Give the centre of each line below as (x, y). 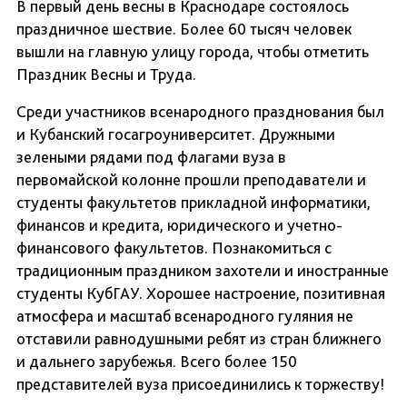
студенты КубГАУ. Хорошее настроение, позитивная (201, 293)
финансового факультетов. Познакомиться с (174, 248)
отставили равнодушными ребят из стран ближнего (199, 339)
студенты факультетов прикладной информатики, (194, 203)
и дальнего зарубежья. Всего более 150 (157, 362)
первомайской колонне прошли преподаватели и (191, 180)
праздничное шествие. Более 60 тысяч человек (184, 29)
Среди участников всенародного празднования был (200, 112)
